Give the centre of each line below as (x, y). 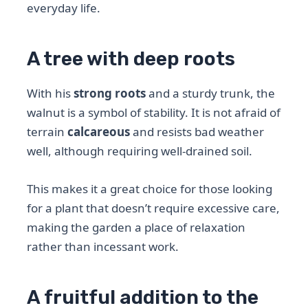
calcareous (99, 132)
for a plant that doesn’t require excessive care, (154, 208)
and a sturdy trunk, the (211, 93)
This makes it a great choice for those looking (150, 189)
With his (51, 93)
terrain (47, 132)
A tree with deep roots (131, 58)
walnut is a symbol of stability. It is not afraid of (154, 112)
